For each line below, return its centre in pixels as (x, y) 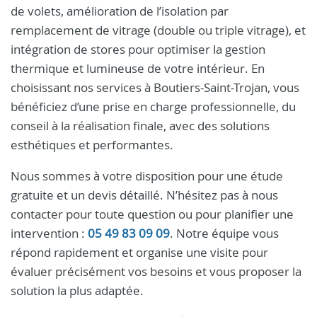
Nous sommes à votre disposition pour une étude (147, 176)
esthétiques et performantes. (92, 145)
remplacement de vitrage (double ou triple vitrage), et (158, 30)
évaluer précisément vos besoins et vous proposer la (156, 271)
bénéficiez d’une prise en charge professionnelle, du (153, 106)
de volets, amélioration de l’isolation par (120, 11)
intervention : (49, 233)
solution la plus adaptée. (77, 290)
